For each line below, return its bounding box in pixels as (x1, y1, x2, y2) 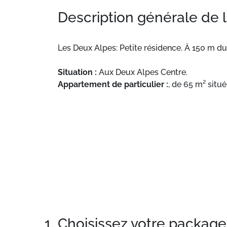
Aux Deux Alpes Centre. (99, 67, 187, 77)
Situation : (58, 67, 99, 77)
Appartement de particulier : (58, 80, 168, 89)
